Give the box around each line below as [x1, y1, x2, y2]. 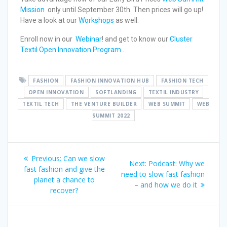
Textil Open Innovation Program [20, 45, 121, 54]
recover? [50, 185, 78, 195]
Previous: [31, 153, 61, 163]
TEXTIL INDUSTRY [148, 88, 199, 96]
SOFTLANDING [95, 88, 137, 96]
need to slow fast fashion [121, 169, 205, 179]
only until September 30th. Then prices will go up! [45, 5, 206, 14]
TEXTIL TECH [22, 100, 59, 107]
